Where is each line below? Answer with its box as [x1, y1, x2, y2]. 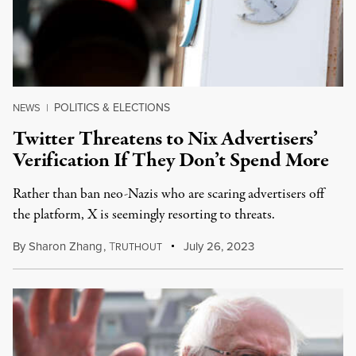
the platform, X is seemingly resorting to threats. [13, 205, 275, 225]
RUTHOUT [114, 240, 162, 254]
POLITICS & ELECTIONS [54, 99, 170, 116]
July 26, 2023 [180, 238, 255, 255]
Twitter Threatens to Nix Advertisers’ [13, 125, 319, 153]
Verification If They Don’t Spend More [13, 146, 330, 175]
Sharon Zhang [29, 238, 103, 255]
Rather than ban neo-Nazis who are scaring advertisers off [13, 184, 324, 204]
